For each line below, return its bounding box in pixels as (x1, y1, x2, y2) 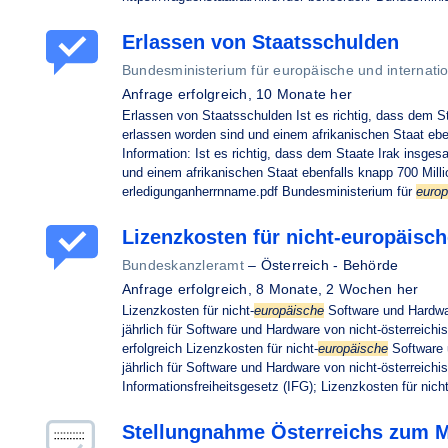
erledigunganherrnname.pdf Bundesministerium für (122, 184, 416, 199)
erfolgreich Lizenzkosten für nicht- (122, 341, 318, 356)
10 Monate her (256, 86, 353, 102)
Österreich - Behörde (260, 257, 399, 273)
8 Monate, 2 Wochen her (256, 281, 419, 297)
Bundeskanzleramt (122, 257, 244, 273)
